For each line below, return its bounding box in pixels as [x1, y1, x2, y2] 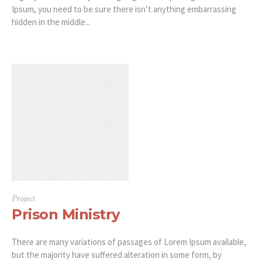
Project [12, 192, 35, 205]
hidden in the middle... [12, 16, 91, 28]
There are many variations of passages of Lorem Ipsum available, [12, 236, 246, 248]
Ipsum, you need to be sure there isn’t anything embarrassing [12, 4, 236, 15]
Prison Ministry [12, 206, 120, 223]
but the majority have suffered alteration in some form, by [12, 249, 222, 261]
